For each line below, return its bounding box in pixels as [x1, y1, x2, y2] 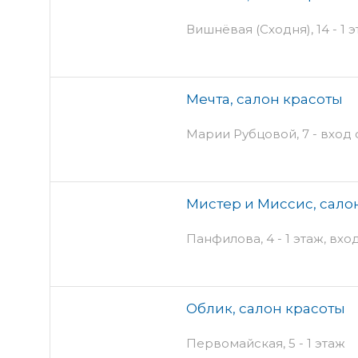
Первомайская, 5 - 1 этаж [186, 335, 345, 351]
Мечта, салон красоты [186, 90, 343, 107]
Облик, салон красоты [186, 300, 345, 316]
